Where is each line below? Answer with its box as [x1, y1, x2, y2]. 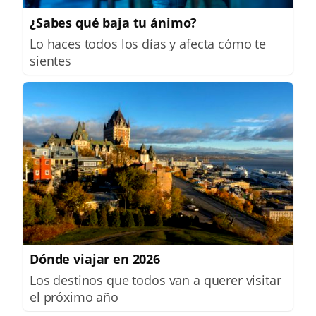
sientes [30, 52, 71, 70]
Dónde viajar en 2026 [30, 250, 160, 267]
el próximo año [30, 288, 119, 305]
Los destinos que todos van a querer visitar [30, 271, 281, 288]
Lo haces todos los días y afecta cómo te [30, 35, 267, 53]
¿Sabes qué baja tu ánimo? [30, 14, 197, 32]
